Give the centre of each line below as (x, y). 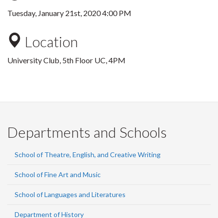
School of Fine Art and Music (58, 174)
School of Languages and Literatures (70, 194)
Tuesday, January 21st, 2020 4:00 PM (69, 13)
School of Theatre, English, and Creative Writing (88, 154)
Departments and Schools (87, 132)
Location (50, 41)
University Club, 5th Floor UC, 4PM (66, 60)
